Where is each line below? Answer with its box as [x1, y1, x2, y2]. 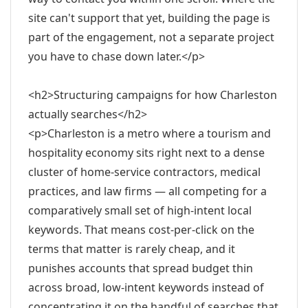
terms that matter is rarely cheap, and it [28, 241, 235, 256]
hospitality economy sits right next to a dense [28, 145, 265, 160]
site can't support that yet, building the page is [28, 10, 270, 25]
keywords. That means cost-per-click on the [28, 222, 254, 237]
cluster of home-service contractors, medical [28, 164, 261, 179]
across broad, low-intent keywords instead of [28, 280, 264, 295]
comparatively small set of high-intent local [28, 203, 252, 218]
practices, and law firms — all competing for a [28, 184, 267, 199]
